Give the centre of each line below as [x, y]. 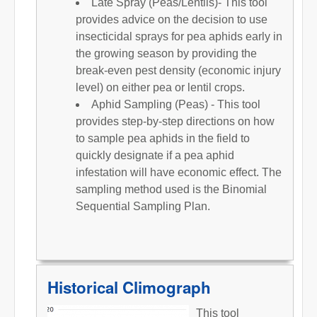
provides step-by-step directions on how [175, 121]
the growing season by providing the [166, 53]
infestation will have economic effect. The [179, 172]
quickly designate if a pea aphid [155, 155]
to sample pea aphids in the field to [163, 138]
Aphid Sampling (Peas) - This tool [176, 104]
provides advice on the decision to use [172, 19]
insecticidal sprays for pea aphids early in [179, 36]
